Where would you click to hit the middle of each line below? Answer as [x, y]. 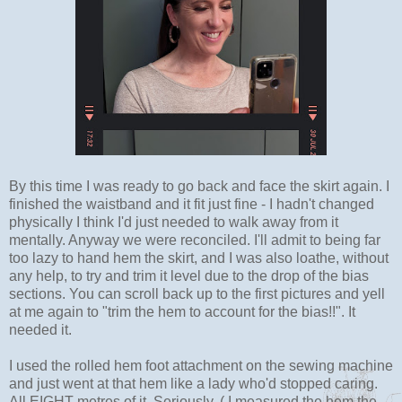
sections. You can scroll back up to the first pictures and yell [197, 293]
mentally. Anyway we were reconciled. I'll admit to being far [195, 240]
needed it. [40, 329]
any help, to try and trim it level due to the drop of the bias [189, 275]
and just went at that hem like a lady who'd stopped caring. [193, 383]
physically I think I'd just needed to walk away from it [174, 222]
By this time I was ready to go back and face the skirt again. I [199, 186]
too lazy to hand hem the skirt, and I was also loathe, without [199, 258]
